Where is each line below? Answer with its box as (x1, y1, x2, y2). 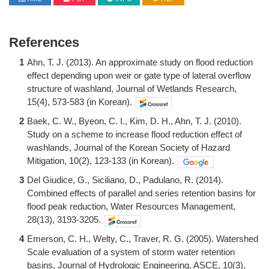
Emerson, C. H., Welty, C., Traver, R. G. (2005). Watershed (27, 234, 258, 244)
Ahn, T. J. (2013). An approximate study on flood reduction (27, 57, 253, 67)
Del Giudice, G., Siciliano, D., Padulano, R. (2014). (27, 175, 223, 186)
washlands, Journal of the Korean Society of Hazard (27, 142, 230, 153)
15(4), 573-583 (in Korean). (27, 97, 132, 107)
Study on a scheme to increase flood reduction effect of (27, 129, 242, 140)
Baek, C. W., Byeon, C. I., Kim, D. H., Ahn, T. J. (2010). (27, 116, 241, 127)
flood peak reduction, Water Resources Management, (27, 201, 235, 212)
